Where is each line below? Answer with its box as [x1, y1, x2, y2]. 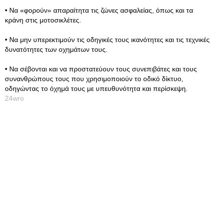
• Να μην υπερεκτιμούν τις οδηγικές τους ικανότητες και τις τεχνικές [5, 36, 210, 44]
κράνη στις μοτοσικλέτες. [5, 16, 81, 24]
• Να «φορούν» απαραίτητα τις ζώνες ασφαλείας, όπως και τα [5, 6, 193, 14]
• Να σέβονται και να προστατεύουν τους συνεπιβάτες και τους [5, 65, 197, 73]
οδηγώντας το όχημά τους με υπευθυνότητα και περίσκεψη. [5, 85, 188, 92]
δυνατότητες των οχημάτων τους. [5, 45, 108, 53]
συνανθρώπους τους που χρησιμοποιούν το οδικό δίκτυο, [5, 75, 183, 83]
